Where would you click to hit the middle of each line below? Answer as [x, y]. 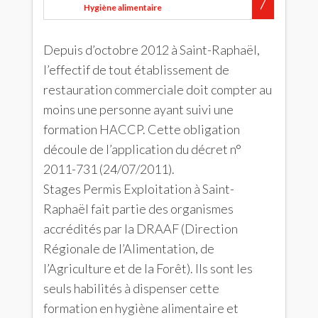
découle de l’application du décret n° [142, 149]
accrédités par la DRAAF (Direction [141, 229]
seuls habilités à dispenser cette [131, 288]
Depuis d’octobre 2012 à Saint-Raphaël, [152, 50]
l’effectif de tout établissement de [136, 70]
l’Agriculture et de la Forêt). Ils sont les [148, 268]
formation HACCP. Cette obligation [142, 129]
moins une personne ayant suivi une [138, 109]
